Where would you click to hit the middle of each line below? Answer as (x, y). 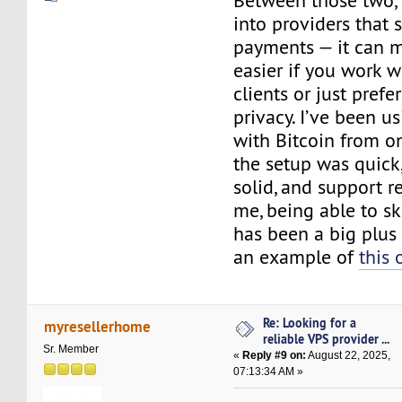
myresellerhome (97, 326)
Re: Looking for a (310, 323)
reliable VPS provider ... (327, 339)
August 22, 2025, (349, 356)
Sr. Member (71, 349)
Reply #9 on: (275, 356)
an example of (297, 257)
